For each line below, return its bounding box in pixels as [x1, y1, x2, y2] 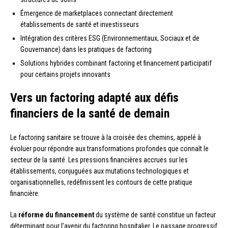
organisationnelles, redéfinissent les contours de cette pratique [10, 178, 192, 186]
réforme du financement [18, 210, 94, 219]
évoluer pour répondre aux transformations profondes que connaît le [10, 144, 209, 153]
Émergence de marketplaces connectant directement [20, 9, 173, 17]
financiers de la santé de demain [10, 106, 169, 121]
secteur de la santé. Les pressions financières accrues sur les [10, 155, 188, 164]
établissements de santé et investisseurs [20, 20, 139, 28]
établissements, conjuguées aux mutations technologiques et [10, 166, 189, 175]
